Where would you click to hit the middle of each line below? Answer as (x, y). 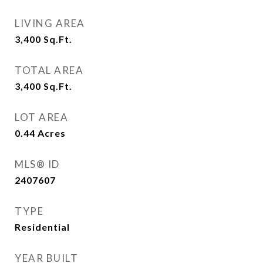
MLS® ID (37, 164)
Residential (42, 227)
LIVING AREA (50, 23)
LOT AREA (41, 117)
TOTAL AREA (49, 70)
